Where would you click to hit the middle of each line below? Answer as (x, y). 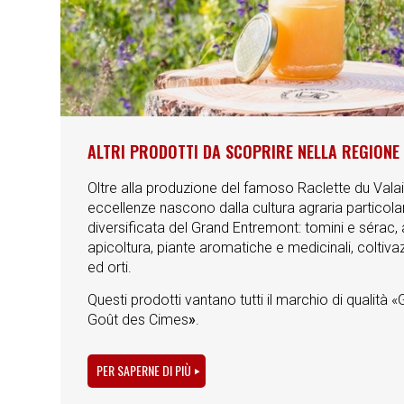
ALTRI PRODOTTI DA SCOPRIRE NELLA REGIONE (243, 152)
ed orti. (110, 268)
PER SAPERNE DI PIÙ (144, 370)
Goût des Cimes (138, 320)
